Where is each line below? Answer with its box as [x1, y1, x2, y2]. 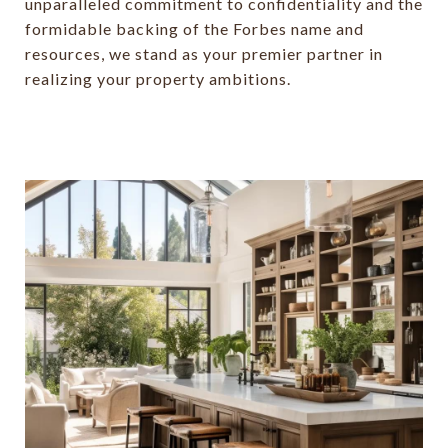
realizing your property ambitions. [25, 69, 291, 89]
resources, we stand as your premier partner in [25, 44, 383, 64]
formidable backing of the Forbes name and [25, 19, 364, 39]
